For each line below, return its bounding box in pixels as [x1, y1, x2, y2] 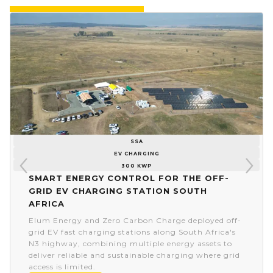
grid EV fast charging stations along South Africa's [29, 227, 236, 237]
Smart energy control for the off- [29, 171, 229, 185]
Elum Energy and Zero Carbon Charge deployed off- [29, 216, 241, 225]
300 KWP [121, 160, 152, 169]
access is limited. [29, 262, 96, 272]
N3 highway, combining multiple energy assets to [29, 239, 232, 249]
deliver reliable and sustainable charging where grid [29, 250, 240, 260]
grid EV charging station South [29, 183, 207, 197]
